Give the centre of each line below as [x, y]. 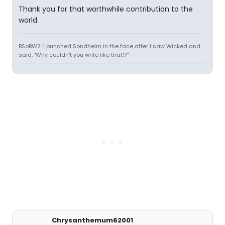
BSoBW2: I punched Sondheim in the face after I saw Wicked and [109, 46]
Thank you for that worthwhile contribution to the [106, 9]
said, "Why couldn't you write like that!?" [74, 55]
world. [29, 20]
